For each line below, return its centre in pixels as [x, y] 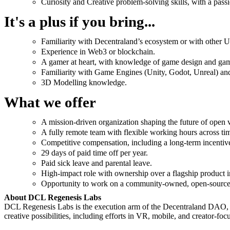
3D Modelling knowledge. [84, 82]
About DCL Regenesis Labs [53, 197]
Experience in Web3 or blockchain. [98, 51]
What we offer [50, 102]
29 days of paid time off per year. [94, 152]
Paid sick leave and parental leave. [97, 163]
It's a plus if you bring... [80, 22]
